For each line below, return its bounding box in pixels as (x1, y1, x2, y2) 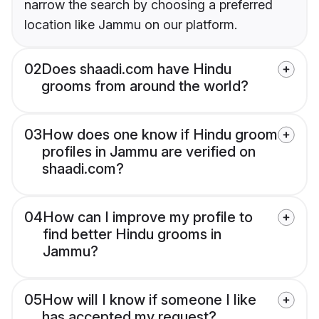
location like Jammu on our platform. (24, 17, 237, 33)
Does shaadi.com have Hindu (41, 61, 231, 78)
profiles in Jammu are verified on (42, 143, 256, 161)
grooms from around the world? (41, 78, 249, 95)
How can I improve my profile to (43, 209, 253, 226)
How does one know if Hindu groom (42, 126, 278, 144)
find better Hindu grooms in (43, 226, 221, 244)
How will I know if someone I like (42, 291, 256, 309)
